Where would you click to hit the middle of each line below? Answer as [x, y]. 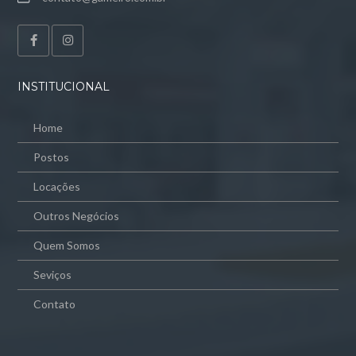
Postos [52, 157]
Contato [55, 304]
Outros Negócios [77, 215]
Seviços [53, 274]
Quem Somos [67, 245]
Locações [57, 186]
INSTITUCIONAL [64, 86]
